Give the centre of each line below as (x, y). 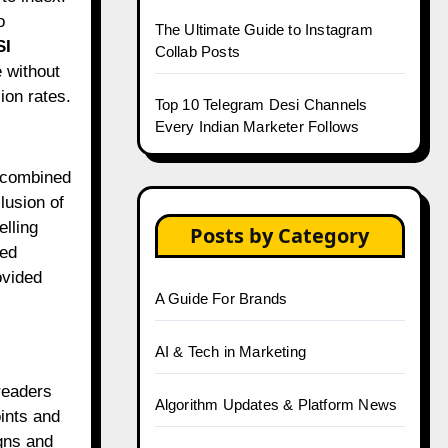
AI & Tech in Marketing (230, 351)
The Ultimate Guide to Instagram (263, 29)
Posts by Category (280, 235)
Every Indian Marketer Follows (257, 126)
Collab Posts (197, 51)
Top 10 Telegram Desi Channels (261, 104)
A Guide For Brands (221, 298)
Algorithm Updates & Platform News (276, 404)
